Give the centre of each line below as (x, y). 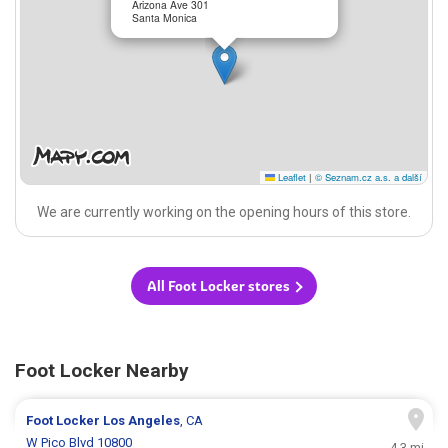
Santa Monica (165, 17)
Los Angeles (142, 421)
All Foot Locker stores (218, 286)
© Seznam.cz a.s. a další (368, 176)
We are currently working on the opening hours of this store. (223, 212)
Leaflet (290, 176)
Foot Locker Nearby (102, 371)
